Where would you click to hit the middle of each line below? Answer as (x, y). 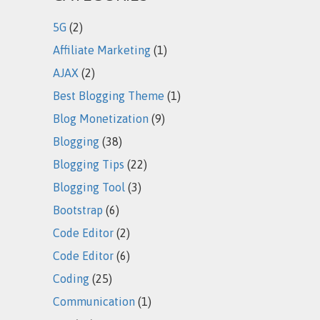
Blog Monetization (101, 119)
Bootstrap (78, 210)
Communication (94, 302)
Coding (71, 279)
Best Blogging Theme (109, 96)
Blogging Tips (89, 165)
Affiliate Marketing (102, 50)
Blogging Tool (89, 187)
